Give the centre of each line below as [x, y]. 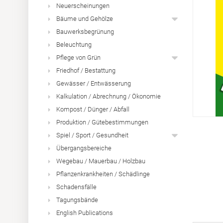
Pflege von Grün [78, 57]
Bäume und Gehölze [85, 19]
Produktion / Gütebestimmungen [102, 122]
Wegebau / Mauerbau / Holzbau [101, 161]
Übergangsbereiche [84, 148]
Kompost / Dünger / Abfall [93, 109]
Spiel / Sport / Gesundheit [92, 135]
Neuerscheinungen [83, 6]
